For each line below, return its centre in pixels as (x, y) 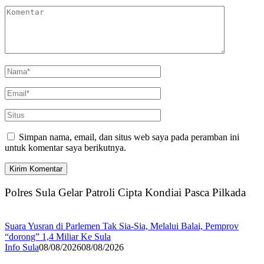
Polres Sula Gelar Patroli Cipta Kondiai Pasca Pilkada (125, 192)
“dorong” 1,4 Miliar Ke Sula (58, 236)
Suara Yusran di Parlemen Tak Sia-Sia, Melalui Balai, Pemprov (122, 226)
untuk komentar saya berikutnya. (65, 148)
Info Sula (22, 247)
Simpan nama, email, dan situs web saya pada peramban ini (129, 137)
